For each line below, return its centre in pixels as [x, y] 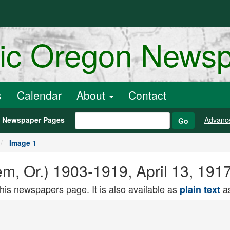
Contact [147, 95]
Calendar [39, 95]
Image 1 [23, 143]
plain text [200, 189]
